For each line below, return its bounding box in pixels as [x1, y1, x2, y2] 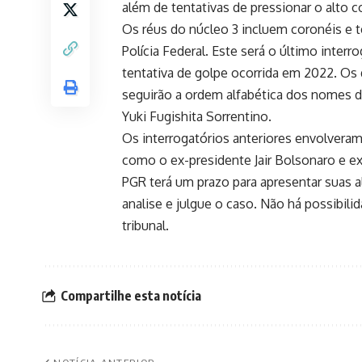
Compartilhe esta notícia [61, 287, 201, 304]
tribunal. [122, 217, 169, 234]
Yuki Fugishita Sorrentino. [122, 108, 271, 125]
